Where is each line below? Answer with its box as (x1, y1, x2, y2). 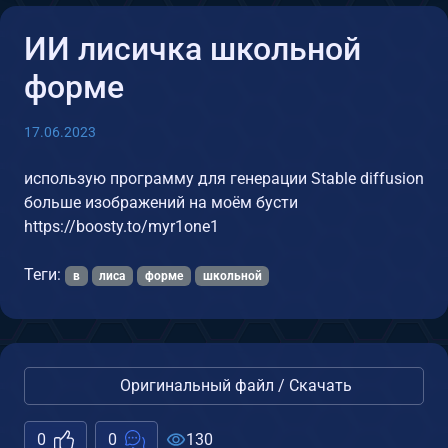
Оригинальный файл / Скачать (116, 375, 352, 395)
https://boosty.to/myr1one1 (24, 216, 219, 236)
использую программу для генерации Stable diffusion (24, 168, 424, 188)
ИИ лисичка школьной (24, 29, 361, 68)
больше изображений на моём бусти (24, 192, 298, 212)
